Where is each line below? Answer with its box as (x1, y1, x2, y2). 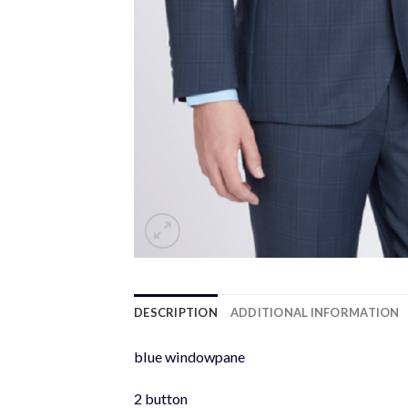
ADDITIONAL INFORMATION (229, 304, 400, 320)
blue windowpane (134, 347, 245, 365)
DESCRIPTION (134, 304, 218, 320)
